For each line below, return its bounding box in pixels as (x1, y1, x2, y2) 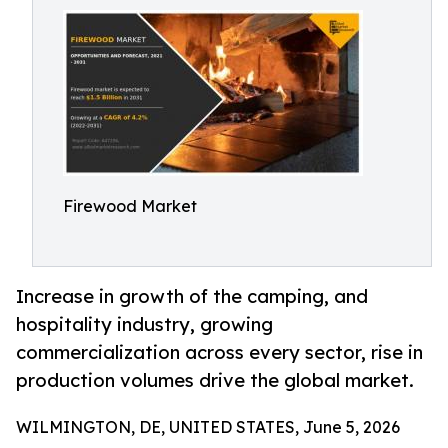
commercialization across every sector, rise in (16, 341, 423, 364)
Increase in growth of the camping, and (16, 285, 368, 308)
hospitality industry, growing (16, 313, 273, 336)
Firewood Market (63, 196, 197, 216)
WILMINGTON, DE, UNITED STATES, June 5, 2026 (16, 417, 400, 438)
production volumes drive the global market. (16, 369, 414, 392)
